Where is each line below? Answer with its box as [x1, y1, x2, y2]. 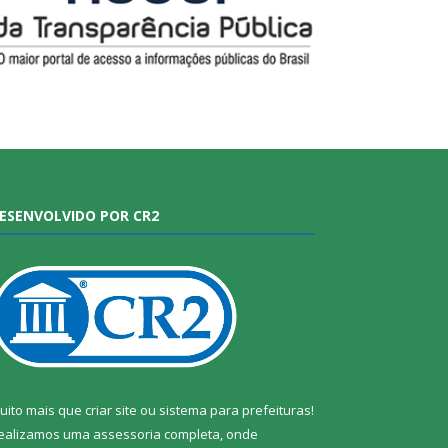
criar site [85, 401, 137, 420]
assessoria [93, 425, 161, 444]
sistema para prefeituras [159, 401, 311, 420]
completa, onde [161, 425, 258, 444]
